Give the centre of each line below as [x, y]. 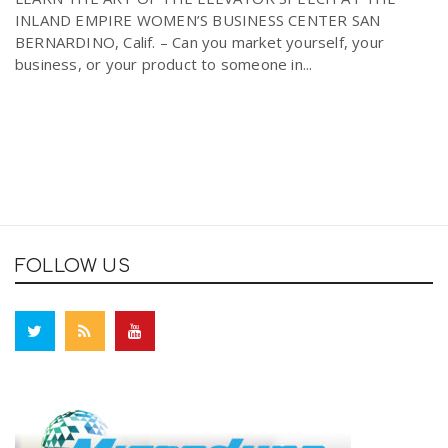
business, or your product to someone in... [164, 63]
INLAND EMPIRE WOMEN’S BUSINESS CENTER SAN [198, 19]
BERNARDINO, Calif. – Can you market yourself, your [200, 41]
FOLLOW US [72, 265]
